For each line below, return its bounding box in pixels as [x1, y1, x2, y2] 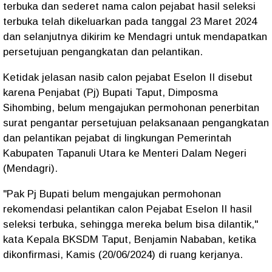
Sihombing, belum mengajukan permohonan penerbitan [3, 102, 259, 114]
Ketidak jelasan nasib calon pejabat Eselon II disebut [3, 72, 253, 84]
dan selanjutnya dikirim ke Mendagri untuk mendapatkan [3, 31, 267, 43]
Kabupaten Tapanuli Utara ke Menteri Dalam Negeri [3, 148, 246, 160]
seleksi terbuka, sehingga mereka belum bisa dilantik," [3, 219, 258, 231]
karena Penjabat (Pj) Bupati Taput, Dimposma [3, 87, 218, 99]
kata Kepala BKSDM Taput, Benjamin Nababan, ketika [3, 234, 256, 246]
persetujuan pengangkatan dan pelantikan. [3, 46, 203, 58]
